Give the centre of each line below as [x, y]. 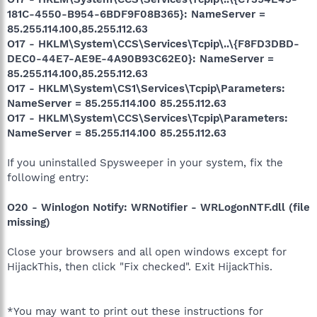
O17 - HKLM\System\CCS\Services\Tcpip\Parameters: [148, 118]
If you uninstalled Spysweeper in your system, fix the [145, 163]
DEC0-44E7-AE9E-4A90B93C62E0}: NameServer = [140, 59]
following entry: [48, 178]
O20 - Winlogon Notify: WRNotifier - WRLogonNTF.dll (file [158, 207]
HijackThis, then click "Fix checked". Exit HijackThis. [140, 267]
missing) [29, 222]
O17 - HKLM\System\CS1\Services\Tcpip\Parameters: [146, 88]
